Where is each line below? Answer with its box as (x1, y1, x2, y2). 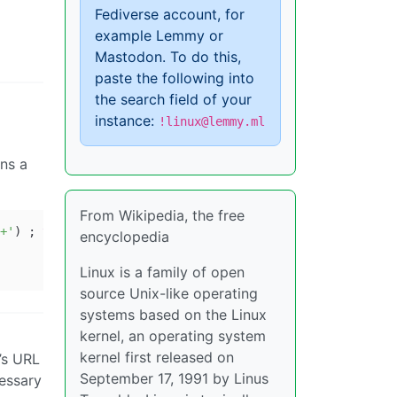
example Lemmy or (95, 27, 223, 44)
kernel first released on (80, 348, 234, 366)
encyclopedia (80, 228, 169, 245)
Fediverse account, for (95, 5, 245, 23)
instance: (95, 112, 159, 129)
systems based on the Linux (80, 306, 267, 323)
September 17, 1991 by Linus (80, 370, 269, 387)
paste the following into (95, 69, 254, 87)
